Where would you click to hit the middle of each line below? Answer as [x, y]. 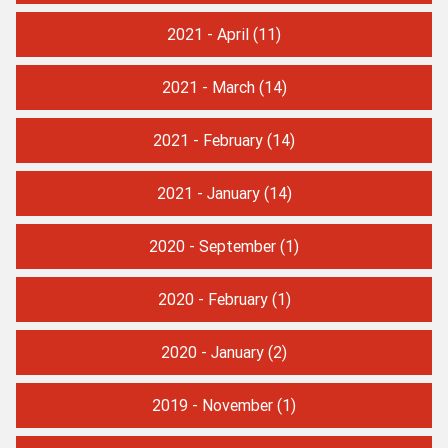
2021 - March [208, 86]
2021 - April [208, 33]
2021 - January [208, 192]
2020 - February [212, 298]
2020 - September [212, 245]
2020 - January [212, 351]
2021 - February [208, 139]
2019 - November [212, 404]
